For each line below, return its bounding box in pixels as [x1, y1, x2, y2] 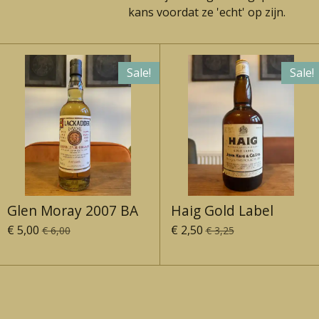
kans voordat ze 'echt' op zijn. [128, 4, 286, 20]
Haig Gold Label [170, 201, 273, 221]
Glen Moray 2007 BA [6, 201, 138, 221]
